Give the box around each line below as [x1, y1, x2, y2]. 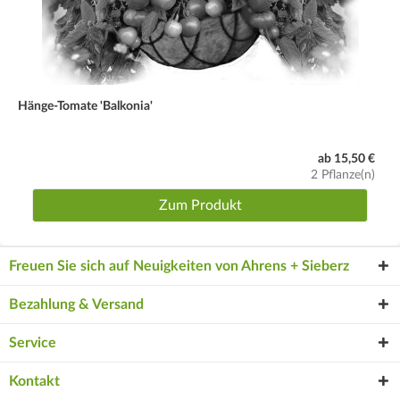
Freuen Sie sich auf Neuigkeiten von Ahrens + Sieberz [9, 258, 349, 273]
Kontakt [9, 373, 60, 388]
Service [9, 335, 56, 350]
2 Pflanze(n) [311, 168, 375, 181]
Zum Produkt [158, 197, 242, 212]
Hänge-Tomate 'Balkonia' [18, 99, 153, 112]
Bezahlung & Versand [9, 296, 144, 312]
